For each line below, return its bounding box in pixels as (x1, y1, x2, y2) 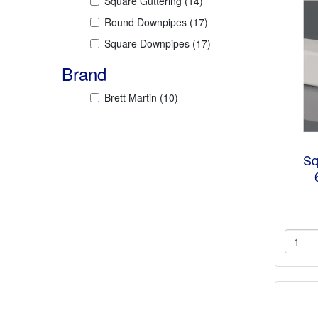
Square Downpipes (104, 35, 190, 50)
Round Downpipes (104, 14, 187, 29)
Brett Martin (104, 89, 157, 104)
